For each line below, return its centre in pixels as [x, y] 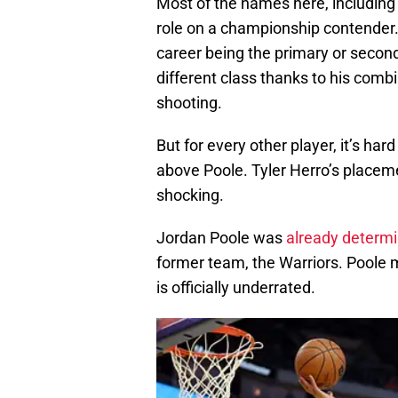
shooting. [189, 103]
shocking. [190, 195]
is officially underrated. [236, 288]
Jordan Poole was [221, 238]
